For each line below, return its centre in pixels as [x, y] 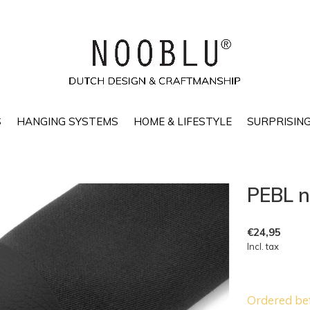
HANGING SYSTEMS [67, 121]
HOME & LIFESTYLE [182, 121]
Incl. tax [263, 246]
